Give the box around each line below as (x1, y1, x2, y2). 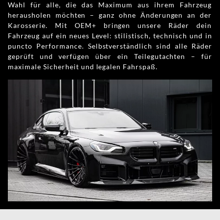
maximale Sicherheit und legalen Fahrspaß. (8, 62, 158, 71)
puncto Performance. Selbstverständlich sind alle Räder (8, 41, 212, 50)
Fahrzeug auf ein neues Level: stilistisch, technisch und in (8, 31, 212, 40)
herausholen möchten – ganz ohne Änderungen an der (8, 10, 212, 19)
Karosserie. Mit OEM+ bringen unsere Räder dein (8, 21, 55, 29)
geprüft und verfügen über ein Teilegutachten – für (8, 52, 212, 60)
